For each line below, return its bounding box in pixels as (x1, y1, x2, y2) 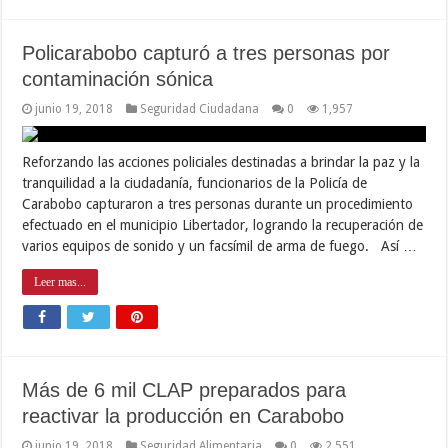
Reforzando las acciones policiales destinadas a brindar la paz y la (22, 153, 421, 170)
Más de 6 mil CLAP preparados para (22, 378, 347, 401)
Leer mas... (34, 274, 87, 289)
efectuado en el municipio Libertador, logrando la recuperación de (22, 216, 424, 233)
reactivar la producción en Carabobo (22, 404, 345, 427)
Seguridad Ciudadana (140, 101, 260, 116)
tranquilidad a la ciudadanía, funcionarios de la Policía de (22, 174, 368, 191)
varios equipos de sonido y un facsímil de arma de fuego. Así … (22, 237, 418, 254)
